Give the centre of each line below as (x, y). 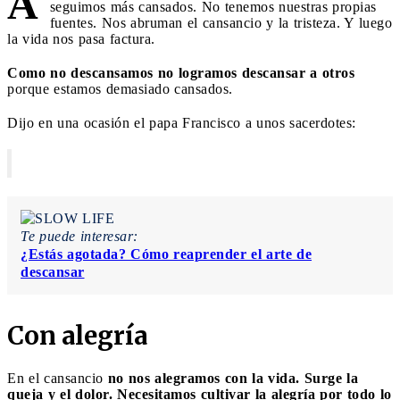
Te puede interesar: (79, 236)
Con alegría (77, 335)
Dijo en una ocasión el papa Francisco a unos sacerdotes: (182, 122)
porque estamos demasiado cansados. (120, 88)
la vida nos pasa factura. (81, 38)
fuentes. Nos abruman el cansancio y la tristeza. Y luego (221, 22)
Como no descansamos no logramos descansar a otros (181, 72)
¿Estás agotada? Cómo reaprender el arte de (166, 254)
